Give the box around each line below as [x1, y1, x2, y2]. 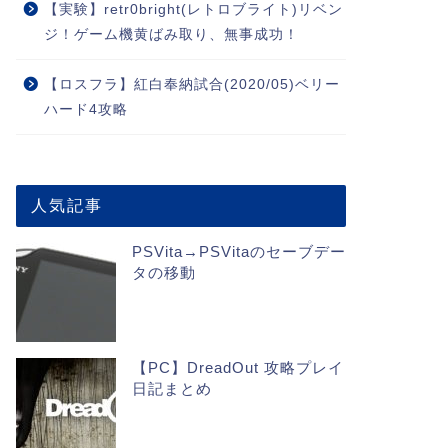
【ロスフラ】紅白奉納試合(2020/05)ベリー [43, 77, 340, 92]
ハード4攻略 [43, 102, 128, 117]
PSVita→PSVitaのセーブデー [131, 243, 346, 260]
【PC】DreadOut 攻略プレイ [131, 359, 344, 376]
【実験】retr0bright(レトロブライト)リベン [43, 2, 343, 17]
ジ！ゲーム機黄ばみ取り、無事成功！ [43, 27, 299, 42]
